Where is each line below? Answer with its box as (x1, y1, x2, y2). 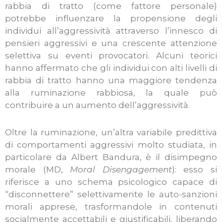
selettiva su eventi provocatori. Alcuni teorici (5, 50, 217, 60)
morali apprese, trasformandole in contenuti (5, 201, 217, 212)
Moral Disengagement (62, 164, 172, 174)
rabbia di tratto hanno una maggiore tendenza (5, 75, 217, 85)
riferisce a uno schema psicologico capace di (5, 176, 217, 187)
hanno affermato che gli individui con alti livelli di (5, 62, 217, 73)
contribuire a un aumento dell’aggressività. (5, 100, 190, 110)
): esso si (171, 164, 218, 174)
